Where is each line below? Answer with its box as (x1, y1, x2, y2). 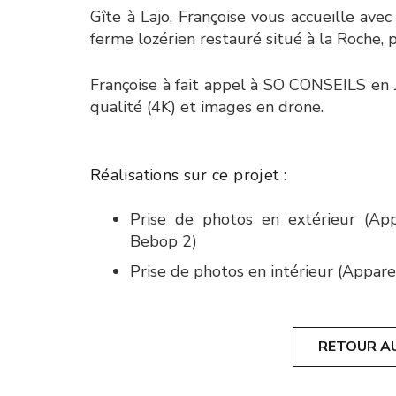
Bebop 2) (130, 231, 197, 252)
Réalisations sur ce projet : (90, 164, 287, 186)
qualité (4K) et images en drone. (90, 96, 324, 118)
